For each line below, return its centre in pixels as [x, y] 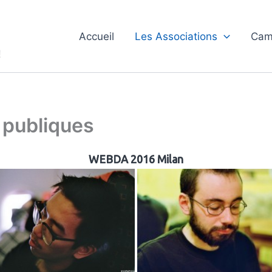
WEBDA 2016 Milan [136, 159]
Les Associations [176, 36]
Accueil [97, 36]
